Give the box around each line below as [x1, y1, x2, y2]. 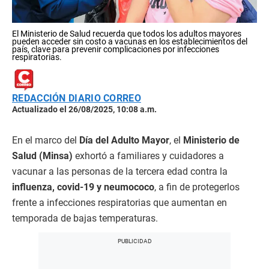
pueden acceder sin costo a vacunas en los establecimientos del [12, 37, 247, 46]
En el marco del [12, 134, 79, 146]
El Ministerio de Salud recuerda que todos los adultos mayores [12, 29, 241, 38]
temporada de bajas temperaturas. [12, 213, 158, 224]
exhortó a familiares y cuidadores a [73, 150, 224, 162]
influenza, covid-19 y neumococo [12, 181, 154, 193]
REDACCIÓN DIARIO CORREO [12, 92, 141, 104]
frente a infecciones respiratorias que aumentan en [12, 197, 227, 208]
